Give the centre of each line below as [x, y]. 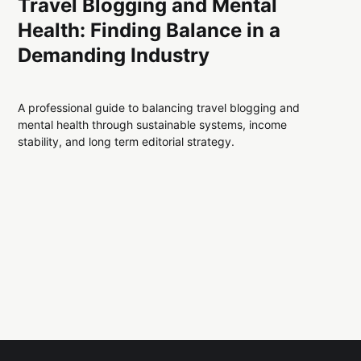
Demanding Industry [114, 55]
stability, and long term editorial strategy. [127, 142]
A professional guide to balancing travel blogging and [159, 108]
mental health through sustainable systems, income [153, 125]
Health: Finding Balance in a [149, 30]
